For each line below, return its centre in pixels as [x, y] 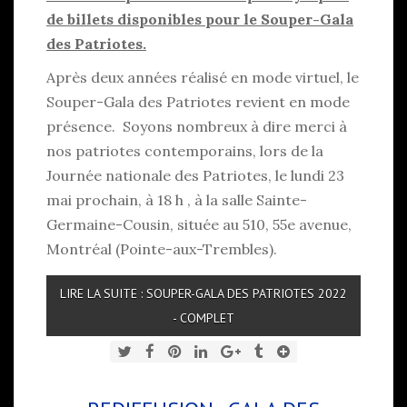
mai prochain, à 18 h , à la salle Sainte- [177, 199]
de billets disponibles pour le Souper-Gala [200, 19]
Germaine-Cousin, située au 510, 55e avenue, [199, 224]
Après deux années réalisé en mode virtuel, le [203, 77]
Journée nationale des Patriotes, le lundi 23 [195, 175]
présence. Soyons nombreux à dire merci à [197, 126]
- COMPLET [203, 318]
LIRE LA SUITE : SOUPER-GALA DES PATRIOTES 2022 [203, 293]
